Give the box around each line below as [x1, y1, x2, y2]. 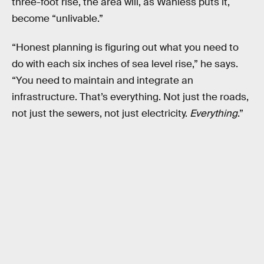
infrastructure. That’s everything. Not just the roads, [12, 91, 249, 104]
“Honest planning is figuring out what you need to [12, 41, 239, 54]
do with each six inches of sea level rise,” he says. [12, 58, 238, 71]
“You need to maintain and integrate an [12, 74, 193, 87]
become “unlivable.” [12, 12, 103, 25]
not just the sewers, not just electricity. [12, 107, 190, 120]
